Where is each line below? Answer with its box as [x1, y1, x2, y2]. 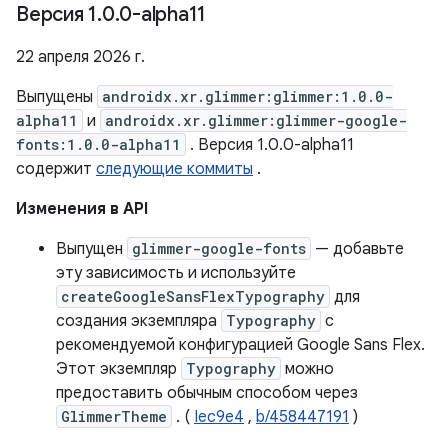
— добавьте [311, 239, 404, 259]
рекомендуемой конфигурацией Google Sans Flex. [56, 335, 425, 355]
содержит [16, 159, 96, 179]
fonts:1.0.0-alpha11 [16, 135, 181, 154]
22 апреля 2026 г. [16, 47, 145, 67]
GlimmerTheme [61, 407, 167, 426]
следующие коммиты [96, 159, 253, 179]
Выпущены [16, 87, 97, 107]
